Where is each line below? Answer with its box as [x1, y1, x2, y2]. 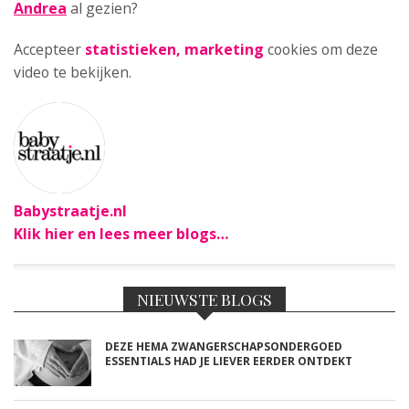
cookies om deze [264, 39, 378, 59]
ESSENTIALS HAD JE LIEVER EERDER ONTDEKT [105, 353, 352, 369]
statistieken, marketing [85, 39, 264, 59]
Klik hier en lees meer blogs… [14, 224, 229, 244]
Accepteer [14, 39, 85, 59]
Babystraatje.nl [14, 201, 127, 221]
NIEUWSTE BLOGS [137, 288, 272, 309]
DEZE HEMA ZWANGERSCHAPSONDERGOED [105, 339, 342, 354]
